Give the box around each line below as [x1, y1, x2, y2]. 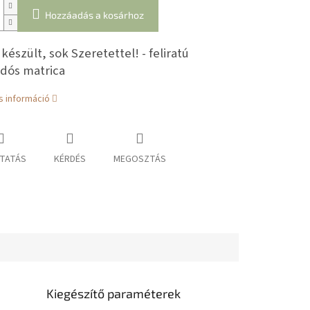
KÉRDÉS [53, 152, 86, 167]
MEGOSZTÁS [113, 152, 166, 167]
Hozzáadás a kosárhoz [44, 9, 144, 21]
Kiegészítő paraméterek [46, 285, 181, 301]
